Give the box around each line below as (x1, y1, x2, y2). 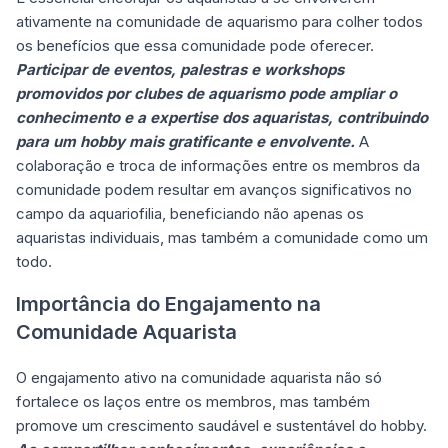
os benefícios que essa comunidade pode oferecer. (16, 36, 374, 55)
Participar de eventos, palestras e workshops (16, 60, 344, 79)
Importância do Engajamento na (16, 292, 321, 316)
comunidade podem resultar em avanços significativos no (16, 180, 412, 199)
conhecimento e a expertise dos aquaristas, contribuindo (16, 108, 428, 127)
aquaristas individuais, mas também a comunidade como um (16, 228, 428, 247)
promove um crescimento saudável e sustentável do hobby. (16, 416, 427, 435)
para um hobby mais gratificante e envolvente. (16, 132, 355, 151)
